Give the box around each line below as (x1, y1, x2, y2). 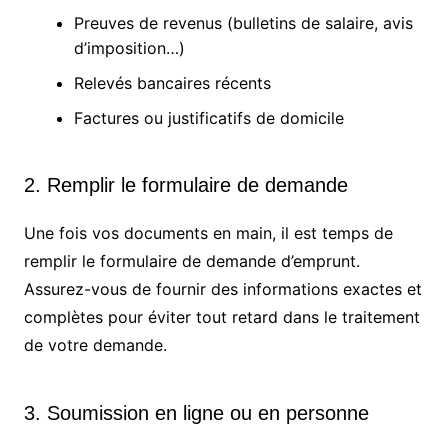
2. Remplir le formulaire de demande (23, 174, 348, 197)
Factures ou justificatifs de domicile (73, 108, 344, 129)
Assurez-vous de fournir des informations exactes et (23, 279, 422, 300)
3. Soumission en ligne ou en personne (23, 402, 369, 425)
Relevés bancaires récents (73, 73, 271, 94)
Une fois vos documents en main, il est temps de (23, 223, 393, 244)
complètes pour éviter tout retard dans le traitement (23, 307, 420, 328)
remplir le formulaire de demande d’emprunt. (23, 251, 360, 272)
